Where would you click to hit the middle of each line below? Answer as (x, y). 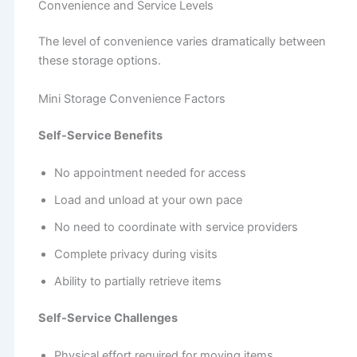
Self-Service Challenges (108, 318)
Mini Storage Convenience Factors (131, 98)
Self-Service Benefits (100, 135)
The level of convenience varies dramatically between (182, 42)
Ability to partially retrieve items (137, 281)
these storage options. (99, 61)
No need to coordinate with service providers (176, 227)
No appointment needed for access (150, 173)
